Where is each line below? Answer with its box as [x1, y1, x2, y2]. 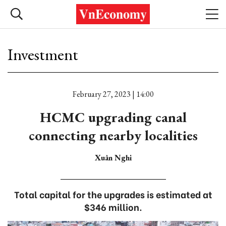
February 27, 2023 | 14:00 [72, 89, 154, 99]
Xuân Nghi [94, 152, 132, 163]
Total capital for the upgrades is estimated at [14, 187, 212, 201]
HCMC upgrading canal [39, 108, 187, 126]
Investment [8, 44, 78, 65]
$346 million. [84, 200, 142, 213]
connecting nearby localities [28, 126, 198, 144]
